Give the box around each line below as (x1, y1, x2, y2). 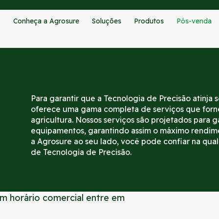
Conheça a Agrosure (13, 17, 80, 25)
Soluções (92, 17, 122, 25)
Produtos (134, 17, 164, 25)
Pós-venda (176, 17, 212, 25)
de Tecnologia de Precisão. (31, 147, 131, 157)
